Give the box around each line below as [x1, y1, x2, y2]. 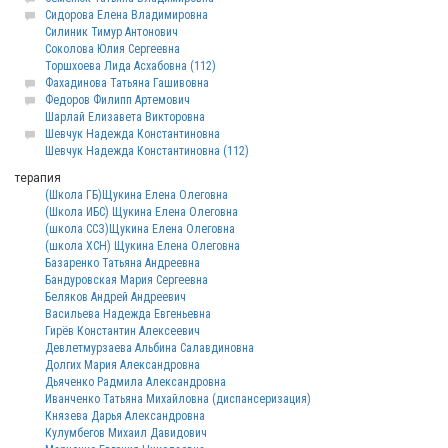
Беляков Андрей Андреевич [45, 290, 186, 304]
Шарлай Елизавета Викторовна [45, 110, 205, 124]
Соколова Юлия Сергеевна [45, 42, 180, 56]
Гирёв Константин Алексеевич [45, 324, 200, 338]
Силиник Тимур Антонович [45, 25, 178, 39]
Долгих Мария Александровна [45, 358, 200, 372]
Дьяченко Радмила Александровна [45, 375, 226, 389]
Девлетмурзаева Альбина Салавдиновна [45, 341, 254, 355]
